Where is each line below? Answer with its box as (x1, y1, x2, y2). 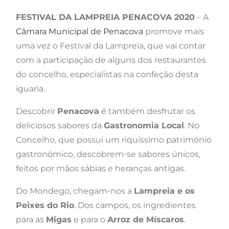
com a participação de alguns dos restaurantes (16, 55, 206, 65)
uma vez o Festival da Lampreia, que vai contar (16, 40, 205, 51)
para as (16, 214, 46, 224)
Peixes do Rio (16, 200, 74, 210)
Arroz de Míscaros (107, 214, 184, 224)
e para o (72, 214, 107, 224)
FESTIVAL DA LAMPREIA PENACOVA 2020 (16, 12, 195, 22)
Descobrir (16, 106, 57, 116)
